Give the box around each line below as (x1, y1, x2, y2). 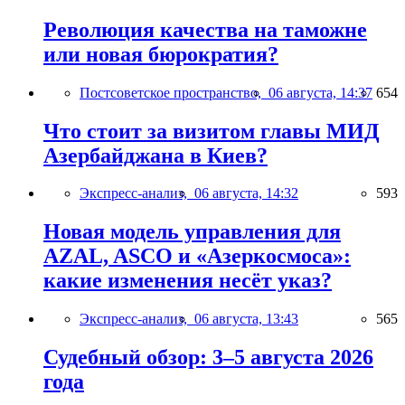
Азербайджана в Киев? (43, 143, 268, 167)
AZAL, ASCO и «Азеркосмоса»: (43, 244, 351, 268)
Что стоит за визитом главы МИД (43, 118, 380, 143)
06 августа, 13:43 (194, 311, 298, 327)
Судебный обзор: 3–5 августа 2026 (43, 345, 373, 370)
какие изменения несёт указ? (43, 268, 332, 293)
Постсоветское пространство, (80, 84, 268, 100)
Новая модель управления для (43, 220, 341, 244)
